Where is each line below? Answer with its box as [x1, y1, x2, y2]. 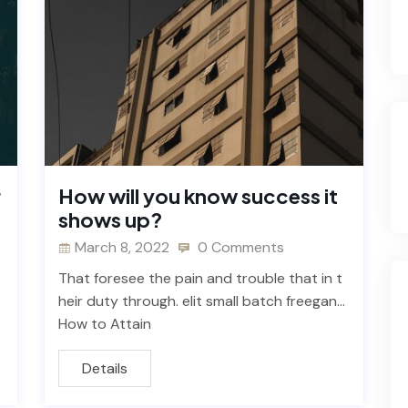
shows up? [58, 207, 162, 233]
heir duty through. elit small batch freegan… [58, 291, 345, 311]
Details [82, 359, 127, 379]
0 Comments [194, 238, 284, 258]
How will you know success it [58, 183, 338, 209]
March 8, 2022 [75, 238, 169, 258]
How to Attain [58, 314, 151, 334]
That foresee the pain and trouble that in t [58, 269, 342, 289]
